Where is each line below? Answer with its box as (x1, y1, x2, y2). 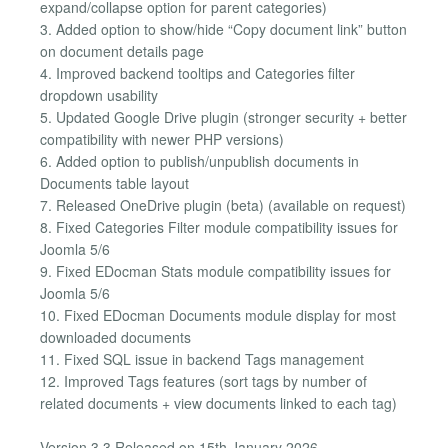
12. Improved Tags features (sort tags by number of (40, 370, 367, 391)
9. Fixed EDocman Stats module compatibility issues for (40, 260, 391, 281)
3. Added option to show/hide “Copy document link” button (40, 18, 407, 39)
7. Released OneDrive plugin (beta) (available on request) (40, 194, 406, 215)
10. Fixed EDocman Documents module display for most (40, 304, 396, 325)
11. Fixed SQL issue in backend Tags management (40, 348, 364, 369)
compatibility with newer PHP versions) (40, 128, 284, 149)
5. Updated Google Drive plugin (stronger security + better (40, 106, 407, 127)
